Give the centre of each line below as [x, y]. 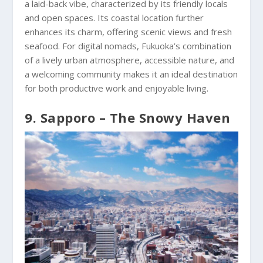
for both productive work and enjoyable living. [117, 88]
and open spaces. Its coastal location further [114, 17]
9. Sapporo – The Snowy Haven [128, 117]
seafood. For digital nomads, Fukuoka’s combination [128, 45]
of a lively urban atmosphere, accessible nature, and [130, 60]
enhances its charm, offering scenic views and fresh [129, 31]
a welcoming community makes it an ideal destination [131, 74]
